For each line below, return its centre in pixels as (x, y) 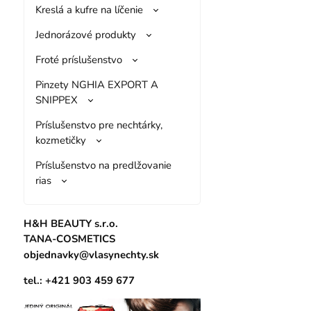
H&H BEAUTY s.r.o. (70, 223)
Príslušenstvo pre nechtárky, (99, 125)
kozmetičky (60, 140)
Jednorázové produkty (85, 34)
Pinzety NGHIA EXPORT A (96, 84)
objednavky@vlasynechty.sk (91, 255)
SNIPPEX (56, 100)
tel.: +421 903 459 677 (79, 281)
